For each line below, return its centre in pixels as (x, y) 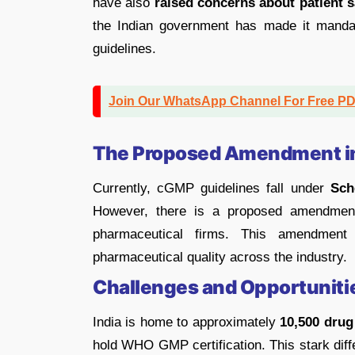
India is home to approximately (184, 322)
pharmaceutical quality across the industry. (220, 257)
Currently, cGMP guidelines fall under (212, 188)
